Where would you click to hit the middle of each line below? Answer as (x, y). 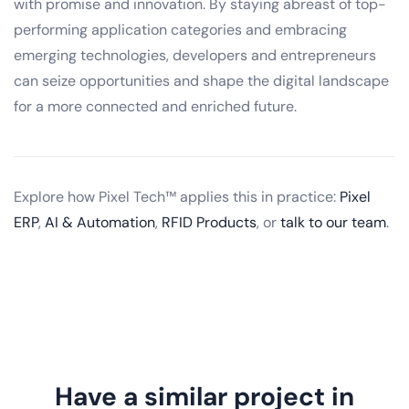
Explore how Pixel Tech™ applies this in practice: (177, 196)
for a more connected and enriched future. (155, 106)
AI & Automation (100, 222)
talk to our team (333, 222)
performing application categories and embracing (180, 29)
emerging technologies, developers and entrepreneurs (195, 55)
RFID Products (209, 222)
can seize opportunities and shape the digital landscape (201, 80)
